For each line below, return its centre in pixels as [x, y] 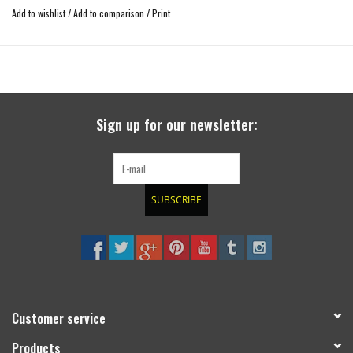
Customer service [59, 319]
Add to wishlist [39, 13]
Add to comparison [110, 13]
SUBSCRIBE [176, 200]
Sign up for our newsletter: [176, 125]
